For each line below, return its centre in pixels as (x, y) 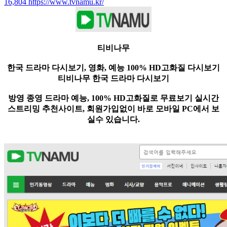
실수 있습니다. (113, 120)
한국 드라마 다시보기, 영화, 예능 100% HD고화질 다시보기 (113, 68)
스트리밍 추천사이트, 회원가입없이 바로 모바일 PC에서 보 (113, 109)
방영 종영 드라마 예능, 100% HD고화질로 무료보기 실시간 (113, 98)
